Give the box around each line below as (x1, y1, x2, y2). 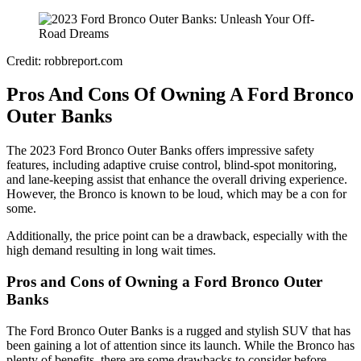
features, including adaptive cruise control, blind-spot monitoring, (6, 158, 337, 172)
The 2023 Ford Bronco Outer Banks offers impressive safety (6, 143, 314, 158)
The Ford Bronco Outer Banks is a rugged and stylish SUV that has (6, 323, 351, 338)
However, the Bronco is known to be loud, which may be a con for (6, 187, 346, 201)
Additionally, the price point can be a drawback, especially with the (6, 229, 347, 243)
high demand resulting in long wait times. (6, 243, 216, 258)
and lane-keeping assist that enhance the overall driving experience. (6, 172, 347, 187)
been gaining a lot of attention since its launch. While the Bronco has (6, 338, 355, 352)
